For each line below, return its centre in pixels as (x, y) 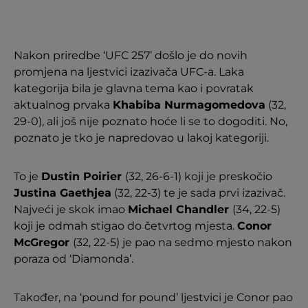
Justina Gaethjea (63, 193)
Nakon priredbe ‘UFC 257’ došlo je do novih (131, 55)
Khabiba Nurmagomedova (189, 105)
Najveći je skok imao (71, 209)
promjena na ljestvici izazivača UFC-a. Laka (129, 72)
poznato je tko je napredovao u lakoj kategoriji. (141, 138)
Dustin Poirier (83, 176)
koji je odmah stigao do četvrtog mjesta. (125, 226)
